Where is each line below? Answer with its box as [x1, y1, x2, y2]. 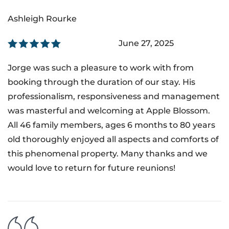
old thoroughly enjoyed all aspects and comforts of [8, 134, 219, 145]
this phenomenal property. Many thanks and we [8, 149, 208, 159]
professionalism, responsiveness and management [8, 91, 220, 102]
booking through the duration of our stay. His [8, 77, 195, 87]
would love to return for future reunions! [8, 163, 175, 173]
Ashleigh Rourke [8, 14, 77, 24]
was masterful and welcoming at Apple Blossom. [8, 106, 210, 116]
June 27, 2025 [118, 38, 174, 49]
